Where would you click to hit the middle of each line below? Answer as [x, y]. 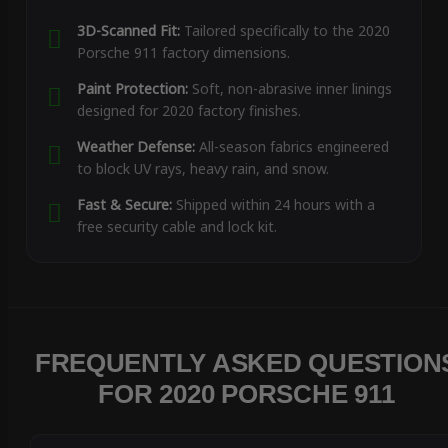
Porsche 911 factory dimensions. [183, 53]
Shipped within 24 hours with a [273, 205]
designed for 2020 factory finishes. [188, 111]
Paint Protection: [132, 89]
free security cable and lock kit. [176, 227]
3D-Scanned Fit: [128, 31]
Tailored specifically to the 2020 [284, 31]
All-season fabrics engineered [291, 147]
